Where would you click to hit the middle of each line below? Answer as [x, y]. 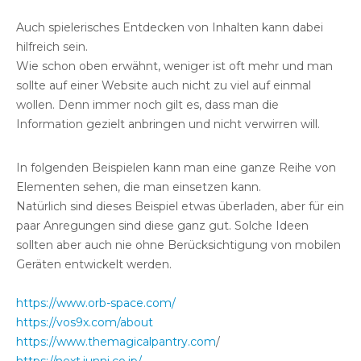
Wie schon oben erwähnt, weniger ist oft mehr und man [174, 66]
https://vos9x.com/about [85, 322]
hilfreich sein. [52, 46]
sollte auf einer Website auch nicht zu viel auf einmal [164, 85]
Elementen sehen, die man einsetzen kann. [139, 187]
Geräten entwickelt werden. [94, 264]
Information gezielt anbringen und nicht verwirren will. [168, 124]
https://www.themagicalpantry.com [116, 341]
